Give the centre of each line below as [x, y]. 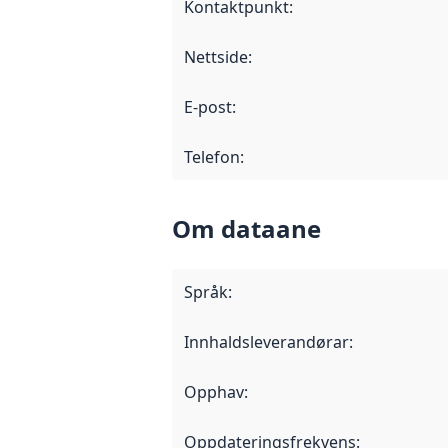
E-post [208, 107]
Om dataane [246, 229]
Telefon [212, 157]
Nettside [216, 57]
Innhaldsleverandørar [266, 342]
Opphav [214, 392]
